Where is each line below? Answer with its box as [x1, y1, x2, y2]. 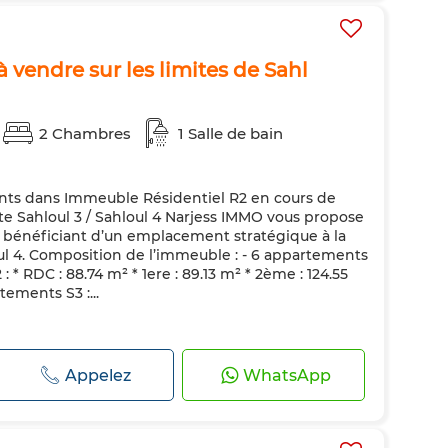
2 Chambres [39, 123, 131, 143]
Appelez [65, 365, 132, 385]
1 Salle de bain [178, 123, 283, 143]
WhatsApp [243, 365, 332, 385]
